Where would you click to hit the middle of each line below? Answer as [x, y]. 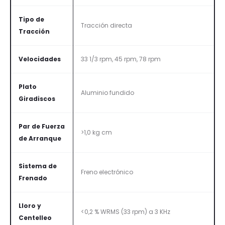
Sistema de [38, 166]
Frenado [33, 178]
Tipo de [31, 19]
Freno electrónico [107, 172]
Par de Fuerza [42, 126]
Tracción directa [106, 25]
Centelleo [35, 218]
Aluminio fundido [107, 93]
